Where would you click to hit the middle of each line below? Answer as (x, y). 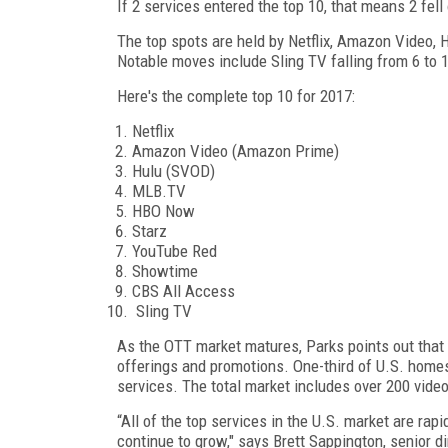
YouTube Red (176, 250)
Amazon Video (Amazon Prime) (237, 150)
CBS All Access (185, 290)
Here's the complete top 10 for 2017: (236, 95)
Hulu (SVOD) (175, 170)
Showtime (167, 270)
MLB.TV (161, 190)
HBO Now (165, 210)
